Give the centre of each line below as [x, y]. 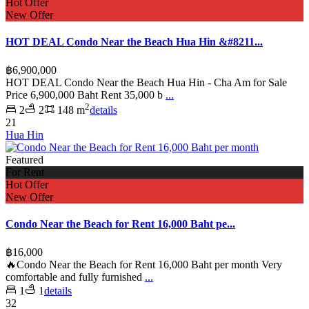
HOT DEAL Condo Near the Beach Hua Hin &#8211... [134, 42]
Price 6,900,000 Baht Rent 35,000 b [86, 94]
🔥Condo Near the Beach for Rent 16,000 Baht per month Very [144, 264]
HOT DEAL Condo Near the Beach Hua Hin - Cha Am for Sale [146, 82]
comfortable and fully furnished [75, 277]
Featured [24, 160]
